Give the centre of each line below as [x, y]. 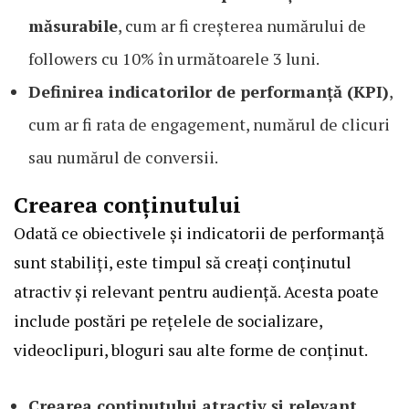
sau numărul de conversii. [123, 157]
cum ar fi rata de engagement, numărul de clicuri [209, 124]
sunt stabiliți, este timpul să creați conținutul [183, 262]
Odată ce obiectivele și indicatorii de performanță [199, 232]
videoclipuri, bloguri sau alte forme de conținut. [191, 349]
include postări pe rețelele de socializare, [168, 320]
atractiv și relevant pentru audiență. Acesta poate [196, 291]
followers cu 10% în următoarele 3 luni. [174, 58]
